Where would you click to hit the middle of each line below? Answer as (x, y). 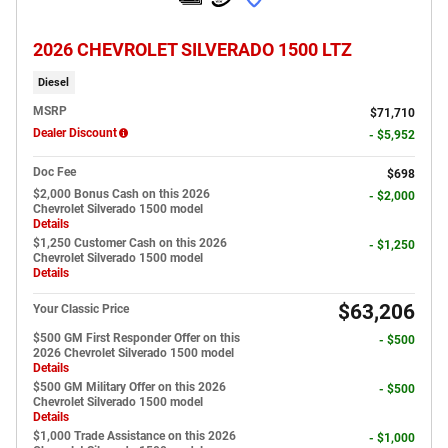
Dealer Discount (75, 133)
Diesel (54, 82)
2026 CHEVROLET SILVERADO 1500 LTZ (192, 49)
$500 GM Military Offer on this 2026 (129, 387)
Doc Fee (54, 172)
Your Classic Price (81, 309)
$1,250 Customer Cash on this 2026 (130, 243)
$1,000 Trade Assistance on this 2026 (134, 436)
